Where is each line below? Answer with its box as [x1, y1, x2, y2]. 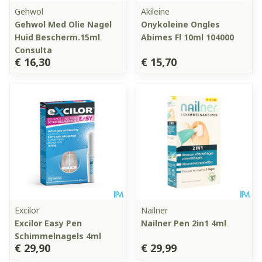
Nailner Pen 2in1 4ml [141, 217, 226, 229]
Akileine [141, 5, 170, 17]
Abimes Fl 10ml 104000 [141, 31, 234, 43]
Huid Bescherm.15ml [15, 31, 100, 43]
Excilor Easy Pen [15, 217, 82, 229]
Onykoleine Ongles [141, 18, 220, 30]
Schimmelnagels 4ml [15, 230, 101, 242]
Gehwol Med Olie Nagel [15, 18, 112, 30]
